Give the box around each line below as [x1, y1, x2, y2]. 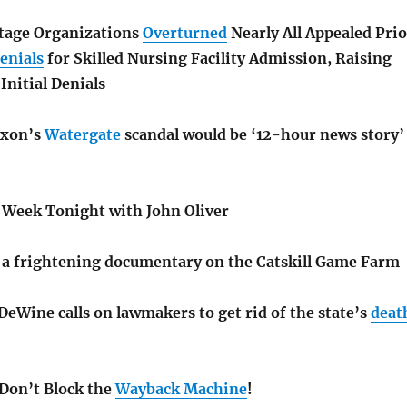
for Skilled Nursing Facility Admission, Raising [43, 49, 392, 68]
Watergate [44, 125, 121, 144]
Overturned [142, 24, 227, 43]
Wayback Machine [114, 380, 247, 399]
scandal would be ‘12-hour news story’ [120, 125, 404, 144]
